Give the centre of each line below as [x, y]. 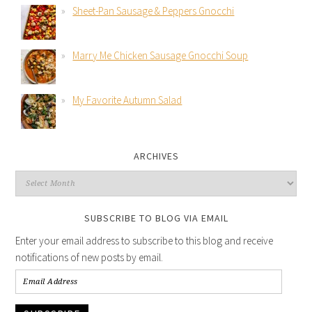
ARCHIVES [156, 156]
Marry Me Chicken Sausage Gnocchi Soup [161, 56]
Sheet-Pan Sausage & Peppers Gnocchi [154, 11]
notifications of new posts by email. [89, 258]
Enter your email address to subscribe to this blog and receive [145, 241]
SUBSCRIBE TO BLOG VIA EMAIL [156, 218]
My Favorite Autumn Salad [127, 100]
